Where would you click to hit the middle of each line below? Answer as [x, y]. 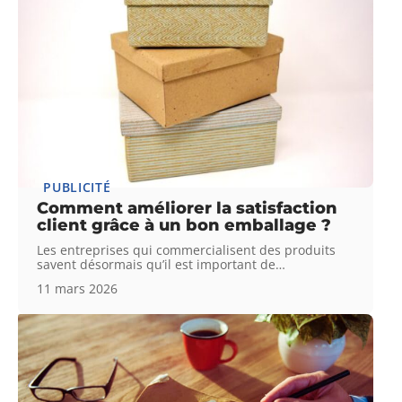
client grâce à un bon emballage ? [184, 226]
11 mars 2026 [78, 289]
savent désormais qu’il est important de [157, 265]
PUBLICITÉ [77, 188]
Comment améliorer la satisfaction [188, 209]
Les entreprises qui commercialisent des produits [187, 250]
